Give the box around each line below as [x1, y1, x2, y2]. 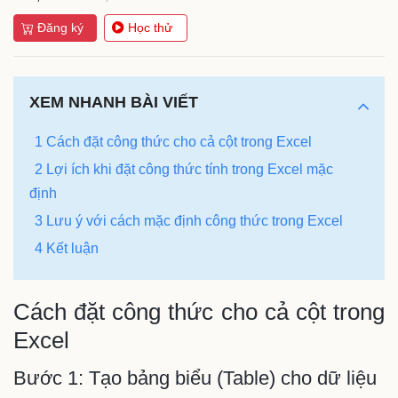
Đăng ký [37, 20, 84, 36]
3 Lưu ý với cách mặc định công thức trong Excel [35, 212, 343, 228]
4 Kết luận [35, 240, 99, 256]
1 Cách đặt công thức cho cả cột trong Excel [35, 133, 312, 149]
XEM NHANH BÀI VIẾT [29, 92, 198, 111]
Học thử [128, 20, 172, 36]
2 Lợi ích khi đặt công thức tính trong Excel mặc [35, 161, 333, 177]
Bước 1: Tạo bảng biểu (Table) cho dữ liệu [13, 366, 377, 389]
